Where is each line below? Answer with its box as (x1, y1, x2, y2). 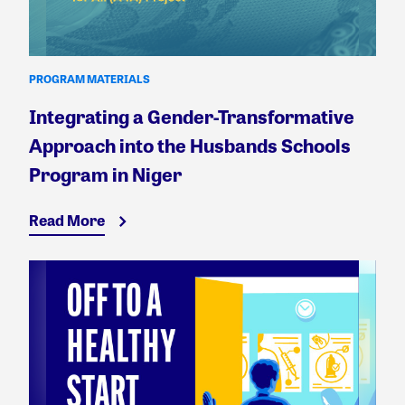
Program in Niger (29, 160, 182, 187)
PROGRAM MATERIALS (29, 70, 150, 87)
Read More (29, 209, 105, 231)
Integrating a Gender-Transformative (29, 102, 354, 129)
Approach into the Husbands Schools (29, 131, 351, 158)
